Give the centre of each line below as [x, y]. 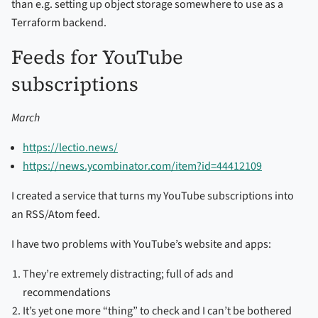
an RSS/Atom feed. [56, 214]
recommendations [67, 292]
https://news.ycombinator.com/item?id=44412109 [142, 166]
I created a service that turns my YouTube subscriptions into [153, 196]
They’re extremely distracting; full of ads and [128, 274]
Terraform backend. [59, 22]
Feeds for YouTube [97, 56]
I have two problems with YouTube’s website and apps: [141, 244]
